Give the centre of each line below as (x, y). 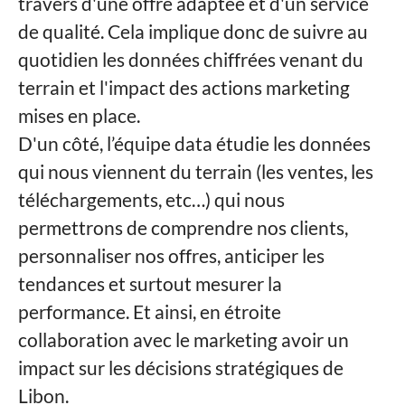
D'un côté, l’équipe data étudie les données (194, 143)
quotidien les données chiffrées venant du (191, 59)
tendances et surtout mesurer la (150, 283)
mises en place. (79, 115)
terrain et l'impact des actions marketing (184, 87)
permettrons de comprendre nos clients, (183, 227)
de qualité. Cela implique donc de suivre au (193, 31)
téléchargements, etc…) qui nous (151, 199)
